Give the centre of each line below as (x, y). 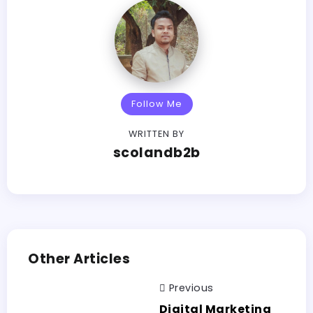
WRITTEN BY (156, 133)
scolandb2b (156, 152)
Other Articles (79, 259)
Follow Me (156, 103)
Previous (191, 287)
